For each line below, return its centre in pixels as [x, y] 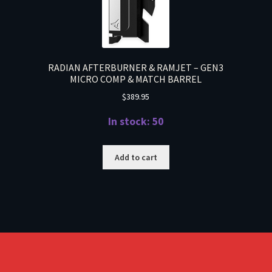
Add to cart [136, 157]
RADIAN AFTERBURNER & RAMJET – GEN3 [136, 67]
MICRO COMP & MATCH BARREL [136, 79]
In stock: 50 [136, 122]
